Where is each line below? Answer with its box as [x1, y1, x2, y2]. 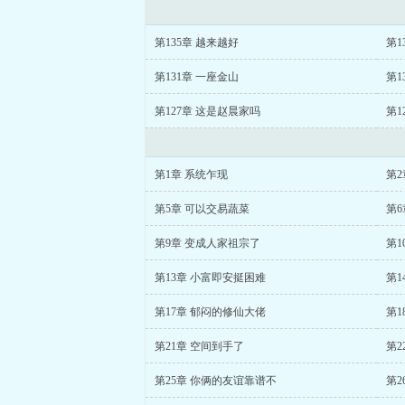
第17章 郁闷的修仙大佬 [155, 306, 266, 318]
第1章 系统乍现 [155, 168, 228, 181]
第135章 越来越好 [155, 36, 239, 49]
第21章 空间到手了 [155, 340, 244, 353]
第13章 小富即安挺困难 [155, 271, 266, 284]
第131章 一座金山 [155, 71, 239, 83]
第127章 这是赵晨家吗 [155, 105, 260, 118]
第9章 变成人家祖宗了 [155, 237, 260, 250]
